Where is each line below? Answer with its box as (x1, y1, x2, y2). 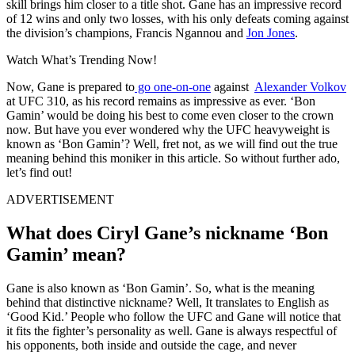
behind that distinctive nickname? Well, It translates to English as (6, 295, 329, 309)
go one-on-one (135, 79, 211, 94)
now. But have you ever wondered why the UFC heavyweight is (6, 122, 330, 136)
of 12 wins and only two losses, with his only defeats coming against (6, 11, 349, 25)
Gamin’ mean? (6, 243, 126, 265)
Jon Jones (246, 25, 295, 40)
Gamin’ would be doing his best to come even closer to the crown (6, 108, 334, 122)
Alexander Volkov (254, 79, 346, 94)
